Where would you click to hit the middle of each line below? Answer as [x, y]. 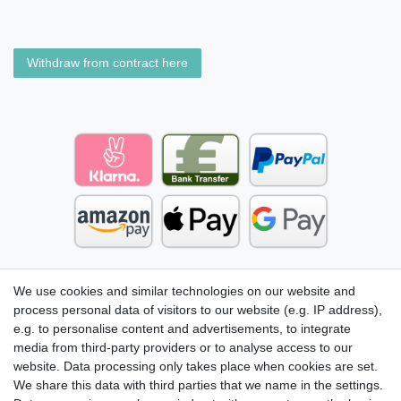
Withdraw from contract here [107, 63]
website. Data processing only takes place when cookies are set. [196, 366]
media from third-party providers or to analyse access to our [183, 347]
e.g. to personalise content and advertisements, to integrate [182, 328]
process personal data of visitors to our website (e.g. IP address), [198, 310]
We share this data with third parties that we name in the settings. [198, 385]
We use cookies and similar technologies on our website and [184, 291]
